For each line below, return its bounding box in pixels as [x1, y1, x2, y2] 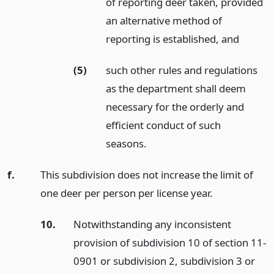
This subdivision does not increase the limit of [40, 167, 253, 182]
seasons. [106, 136, 147, 150]
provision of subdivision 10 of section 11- [73, 235, 266, 250]
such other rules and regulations [106, 62, 258, 77]
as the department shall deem [106, 81, 246, 95]
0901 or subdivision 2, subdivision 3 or [73, 253, 255, 268]
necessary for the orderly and [106, 99, 245, 114]
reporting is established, [106, 32, 222, 46]
